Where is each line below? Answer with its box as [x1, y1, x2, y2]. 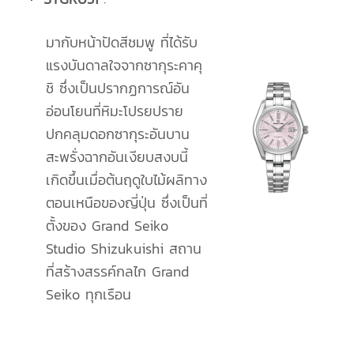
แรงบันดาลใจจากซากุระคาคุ [46, 55, 202, 77]
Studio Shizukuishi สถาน [46, 238, 201, 260]
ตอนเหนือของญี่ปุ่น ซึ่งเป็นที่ [46, 192, 208, 214]
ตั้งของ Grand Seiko [46, 215, 168, 237]
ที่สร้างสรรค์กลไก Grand [46, 261, 189, 283]
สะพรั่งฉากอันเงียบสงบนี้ [46, 146, 188, 168]
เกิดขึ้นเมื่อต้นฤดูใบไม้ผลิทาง [46, 169, 207, 191]
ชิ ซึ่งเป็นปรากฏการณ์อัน [46, 77, 190, 100]
